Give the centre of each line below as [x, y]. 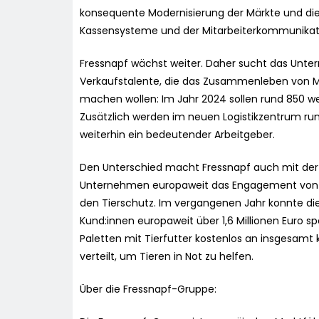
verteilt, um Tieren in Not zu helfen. [167, 257]
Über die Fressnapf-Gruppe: [148, 289]
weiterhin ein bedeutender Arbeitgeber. [177, 135]
